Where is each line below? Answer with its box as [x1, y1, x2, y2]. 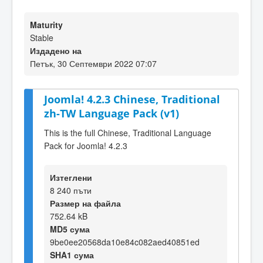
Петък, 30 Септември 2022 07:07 [30, 58, 157, 69]
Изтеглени [50, 171, 92, 183]
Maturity [30, 19, 63, 31]
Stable [30, 32, 53, 43]
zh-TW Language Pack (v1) [44, 106, 179, 120]
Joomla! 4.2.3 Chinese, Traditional [44, 92, 220, 106]
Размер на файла [50, 197, 121, 209]
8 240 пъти [50, 184, 92, 196]
